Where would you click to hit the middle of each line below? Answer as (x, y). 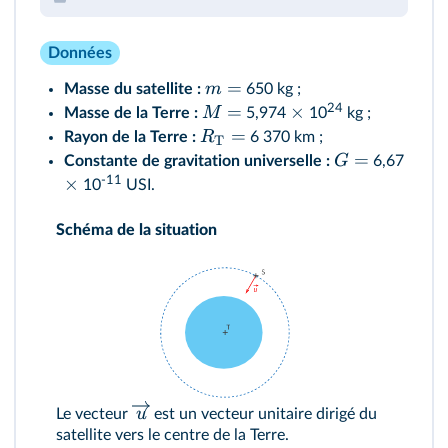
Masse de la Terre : (131, 112)
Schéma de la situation (136, 229)
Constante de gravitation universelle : (197, 160)
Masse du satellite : (132, 88)
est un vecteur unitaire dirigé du (263, 414)
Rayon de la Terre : (130, 136)
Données (80, 52)
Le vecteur (94, 414)
